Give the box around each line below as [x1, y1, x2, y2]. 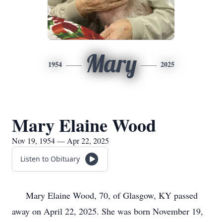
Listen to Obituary [20, 154, 80, 164]
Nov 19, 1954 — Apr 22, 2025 [12, 135, 109, 146]
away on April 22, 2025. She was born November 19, [12, 205, 203, 217]
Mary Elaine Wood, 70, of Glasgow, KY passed [12, 189, 198, 201]
